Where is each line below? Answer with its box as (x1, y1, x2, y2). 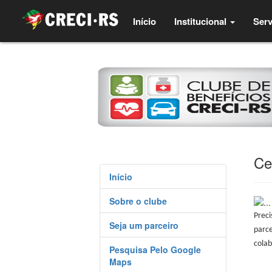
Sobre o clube (109, 195, 168, 207)
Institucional (174, 15, 229, 28)
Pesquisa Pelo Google (109, 243, 202, 256)
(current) (155, 14, 189, 27)
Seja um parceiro (109, 219, 179, 231)
